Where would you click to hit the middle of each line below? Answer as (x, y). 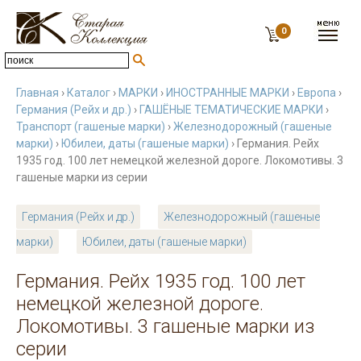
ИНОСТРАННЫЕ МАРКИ (228, 93)
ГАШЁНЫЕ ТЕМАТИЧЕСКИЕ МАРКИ (231, 110)
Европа (317, 93)
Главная (37, 93)
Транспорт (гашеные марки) (91, 127)
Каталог (89, 93)
